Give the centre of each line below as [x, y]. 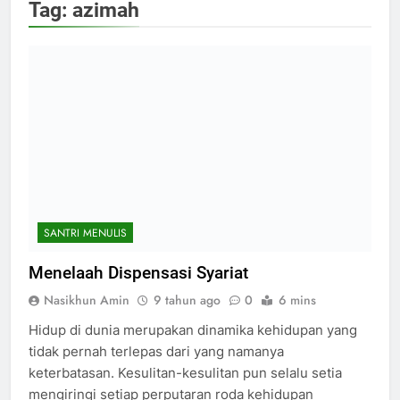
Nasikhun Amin [87, 300]
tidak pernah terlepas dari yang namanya [156, 351]
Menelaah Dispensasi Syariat [138, 272]
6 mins [297, 300]
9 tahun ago [187, 300]
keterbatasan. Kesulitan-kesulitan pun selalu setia [185, 372]
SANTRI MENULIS [85, 233]
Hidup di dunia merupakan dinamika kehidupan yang [193, 329]
